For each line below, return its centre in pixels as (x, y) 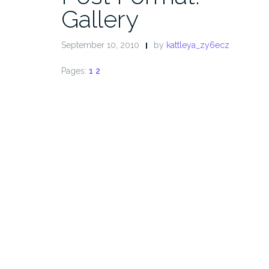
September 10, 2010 (100, 45)
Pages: (75, 71)
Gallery (100, 19)
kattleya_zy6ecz (198, 45)
